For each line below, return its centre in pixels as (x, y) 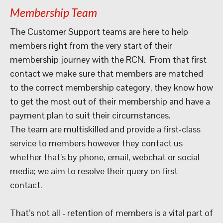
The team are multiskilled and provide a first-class (105, 129)
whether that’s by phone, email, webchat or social (105, 157)
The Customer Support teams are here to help (99, 32)
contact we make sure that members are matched (107, 73)
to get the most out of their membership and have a (110, 101)
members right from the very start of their (91, 46)
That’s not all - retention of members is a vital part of (111, 213)
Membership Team (54, 12)
